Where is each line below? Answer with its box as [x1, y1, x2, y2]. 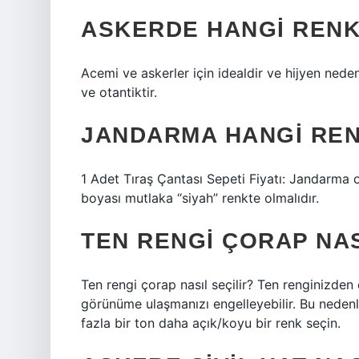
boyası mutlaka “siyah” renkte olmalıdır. [81, 190, 319, 206]
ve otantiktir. [81, 84, 157, 100]
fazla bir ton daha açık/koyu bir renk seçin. [81, 315, 341, 331]
